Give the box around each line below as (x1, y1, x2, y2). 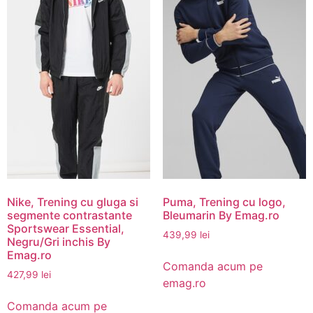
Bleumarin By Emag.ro (162, 208, 279, 222)
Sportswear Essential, (7, 221, 124, 235)
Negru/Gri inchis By (7, 234, 110, 249)
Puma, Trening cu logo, (162, 194, 286, 209)
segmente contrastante (7, 208, 132, 222)
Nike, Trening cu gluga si (7, 194, 138, 209)
